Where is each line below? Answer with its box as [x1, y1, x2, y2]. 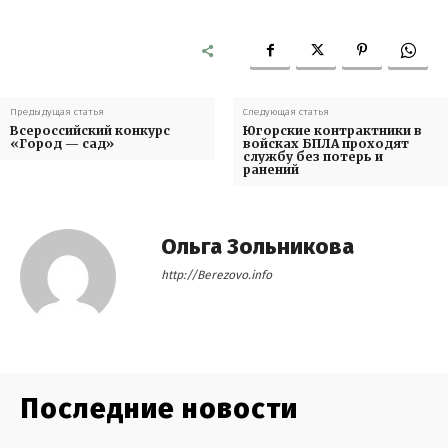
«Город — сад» [10, 136, 114, 152]
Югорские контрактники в [242, 123, 422, 139]
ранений [242, 162, 299, 178]
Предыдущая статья [10, 106, 104, 119]
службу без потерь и [242, 149, 383, 165]
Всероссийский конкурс [10, 123, 170, 139]
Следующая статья [242, 106, 329, 119]
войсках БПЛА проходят [242, 136, 409, 152]
